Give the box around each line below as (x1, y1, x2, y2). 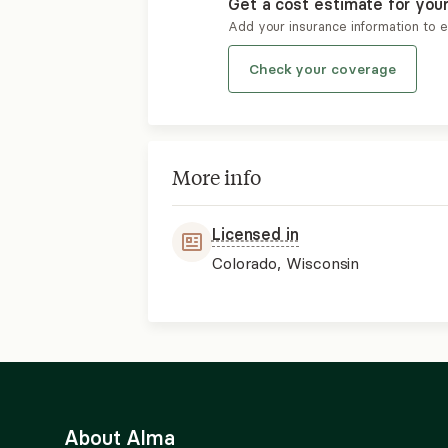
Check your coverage (248, 60, 396, 78)
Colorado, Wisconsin (211, 253, 360, 273)
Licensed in (211, 224, 299, 244)
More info (171, 163, 261, 190)
